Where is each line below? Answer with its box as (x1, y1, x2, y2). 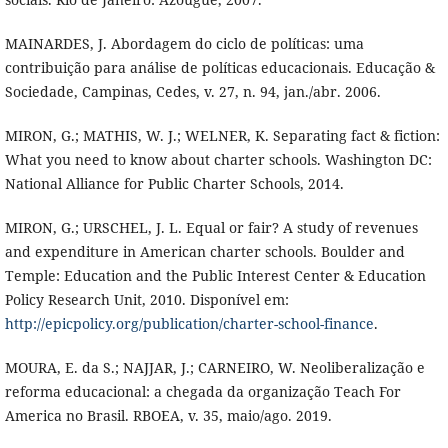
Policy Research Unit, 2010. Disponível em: (4, 289, 289, 309)
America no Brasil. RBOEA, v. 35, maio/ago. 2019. (4, 405, 332, 425)
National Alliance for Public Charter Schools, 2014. (4, 173, 344, 193)
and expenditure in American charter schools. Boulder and (4, 241, 405, 261)
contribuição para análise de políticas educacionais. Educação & (4, 57, 435, 77)
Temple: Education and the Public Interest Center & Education (4, 265, 426, 285)
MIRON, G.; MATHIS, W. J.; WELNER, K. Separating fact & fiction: (4, 125, 440, 145)
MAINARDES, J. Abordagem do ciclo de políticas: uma (4, 33, 364, 53)
